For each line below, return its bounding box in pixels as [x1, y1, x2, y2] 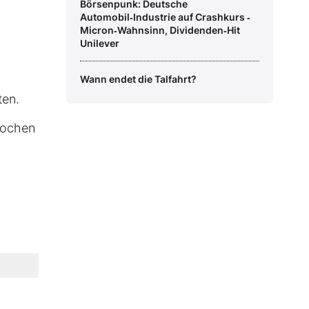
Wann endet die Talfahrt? [80, 73, 197, 86]
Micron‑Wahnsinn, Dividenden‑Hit [80, 24, 240, 37]
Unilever [80, 37, 119, 50]
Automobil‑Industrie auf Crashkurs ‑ [80, 11, 250, 23]
